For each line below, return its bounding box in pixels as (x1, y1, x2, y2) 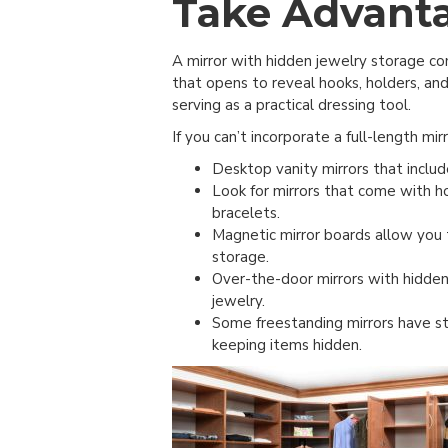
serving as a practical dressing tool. (172, 95, 411, 116)
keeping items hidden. (212, 335, 362, 356)
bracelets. (212, 203, 280, 224)
